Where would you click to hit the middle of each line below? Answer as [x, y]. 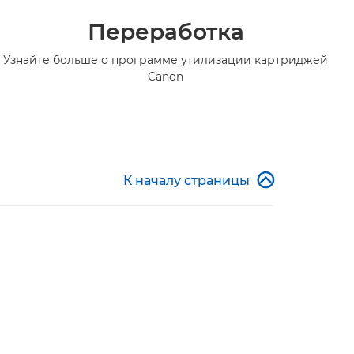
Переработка [166, 31]
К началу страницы [186, 180]
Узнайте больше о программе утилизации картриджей [166, 60]
